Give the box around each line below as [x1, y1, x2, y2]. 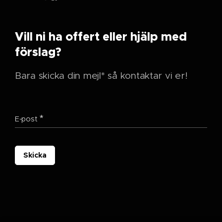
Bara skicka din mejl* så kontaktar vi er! [15, 70, 188, 82]
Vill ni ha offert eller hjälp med [15, 29, 187, 45]
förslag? [15, 45, 61, 60]
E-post [15, 114, 38, 124]
